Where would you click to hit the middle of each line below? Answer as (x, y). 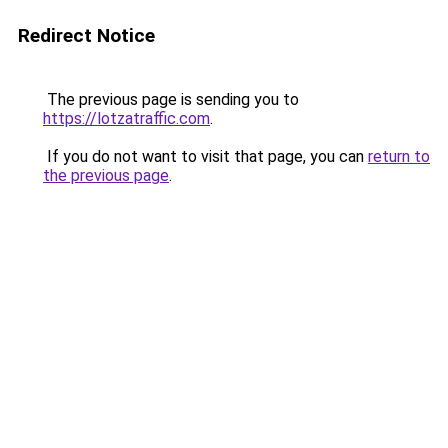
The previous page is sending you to (171, 99)
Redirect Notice (86, 35)
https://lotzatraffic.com (126, 118)
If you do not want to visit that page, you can (205, 156)
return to (399, 156)
